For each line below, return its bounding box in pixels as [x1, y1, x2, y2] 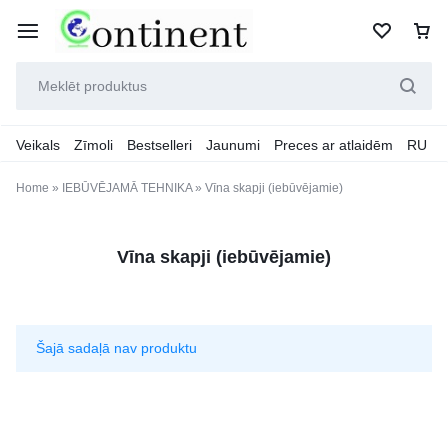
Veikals [16, 137, 60, 153]
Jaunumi [206, 137, 260, 153]
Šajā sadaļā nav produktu [36, 340, 197, 356]
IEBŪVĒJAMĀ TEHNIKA [62, 181, 192, 195]
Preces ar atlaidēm [274, 137, 393, 153]
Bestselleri [127, 137, 192, 153]
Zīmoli [74, 137, 113, 153]
